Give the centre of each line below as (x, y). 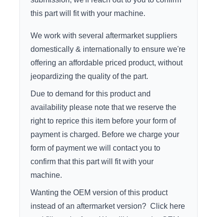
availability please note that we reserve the (103, 107)
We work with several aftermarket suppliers (104, 35)
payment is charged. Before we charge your (105, 134)
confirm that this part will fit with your (92, 161)
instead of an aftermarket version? (90, 206)
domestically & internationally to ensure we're (108, 49)
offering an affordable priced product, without (107, 62)
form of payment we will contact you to (95, 148)
